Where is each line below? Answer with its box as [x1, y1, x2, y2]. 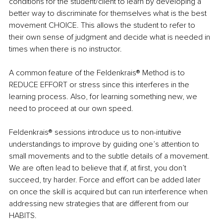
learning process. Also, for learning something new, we [9, 92, 199, 102]
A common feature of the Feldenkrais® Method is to [9, 68, 187, 78]
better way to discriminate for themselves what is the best [9, 8, 209, 19]
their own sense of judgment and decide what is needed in [9, 32, 212, 43]
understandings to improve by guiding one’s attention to [9, 139, 201, 150]
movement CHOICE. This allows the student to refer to [9, 20, 197, 31]
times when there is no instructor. [9, 44, 124, 55]
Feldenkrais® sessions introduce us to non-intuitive [9, 127, 183, 138]
